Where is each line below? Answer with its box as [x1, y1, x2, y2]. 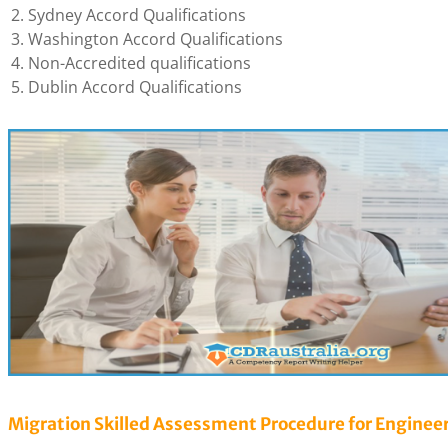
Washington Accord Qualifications [28, 28, 283, 50]
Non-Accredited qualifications [28, 52, 251, 74]
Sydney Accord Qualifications [28, 4, 246, 26]
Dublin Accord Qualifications [28, 76, 242, 98]
